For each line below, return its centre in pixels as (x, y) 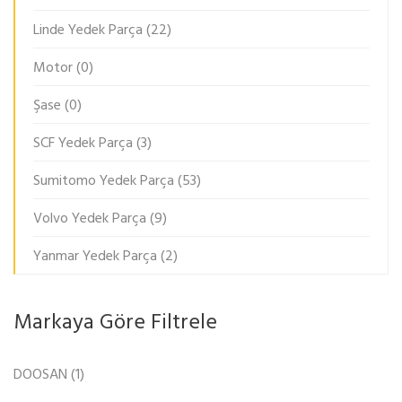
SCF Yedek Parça (83, 143)
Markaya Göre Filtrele (115, 323)
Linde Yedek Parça (88, 30)
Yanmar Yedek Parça (95, 256)
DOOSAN (40, 375)
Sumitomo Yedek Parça (104, 181)
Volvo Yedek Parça (90, 218)
